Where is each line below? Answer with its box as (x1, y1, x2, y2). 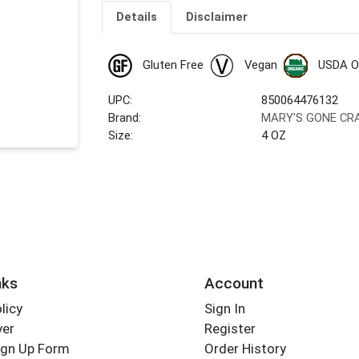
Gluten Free (142, 58, 204, 73)
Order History (204, 341, 286, 357)
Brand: (108, 111, 142, 126)
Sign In (204, 301, 245, 317)
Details (115, 10, 157, 25)
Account (204, 273, 264, 292)
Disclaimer (185, 10, 248, 25)
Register (204, 321, 256, 337)
